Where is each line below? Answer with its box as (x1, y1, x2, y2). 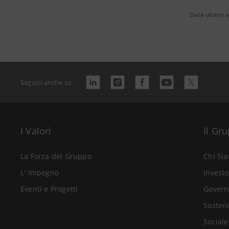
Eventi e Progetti (20, 184, 78, 194)
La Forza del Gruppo (20, 151, 91, 161)
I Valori (20, 125, 52, 137)
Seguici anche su (20, 78, 72, 87)
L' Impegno (20, 168, 59, 177)
